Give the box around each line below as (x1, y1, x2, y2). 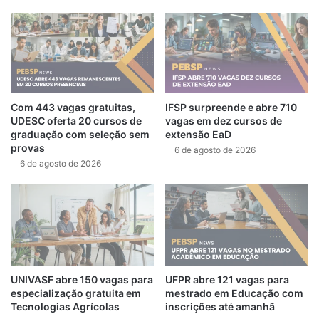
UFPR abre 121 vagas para (165, 273, 289, 286)
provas (11, 142, 45, 155)
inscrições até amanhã (165, 300, 275, 313)
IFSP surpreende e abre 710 (165, 101, 297, 114)
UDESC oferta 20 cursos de (11, 115, 142, 127)
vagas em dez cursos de (165, 115, 282, 127)
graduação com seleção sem (11, 128, 150, 141)
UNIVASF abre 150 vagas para (11, 273, 153, 286)
